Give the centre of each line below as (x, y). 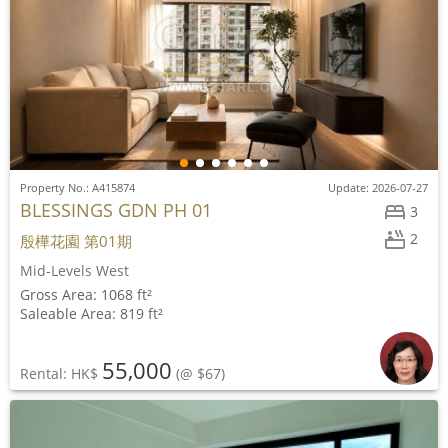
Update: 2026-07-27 (378, 187)
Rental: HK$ (61, 373)
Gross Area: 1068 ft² (86, 294)
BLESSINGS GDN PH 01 (116, 210)
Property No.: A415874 (77, 187)
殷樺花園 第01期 (76, 241)
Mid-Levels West (74, 270)
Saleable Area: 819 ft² (91, 313)
